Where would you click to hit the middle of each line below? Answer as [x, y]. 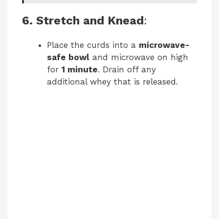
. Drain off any [127, 69]
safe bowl [68, 57]
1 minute [80, 69]
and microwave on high [139, 57]
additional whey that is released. [112, 81]
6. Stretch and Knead [83, 20]
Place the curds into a [93, 45]
